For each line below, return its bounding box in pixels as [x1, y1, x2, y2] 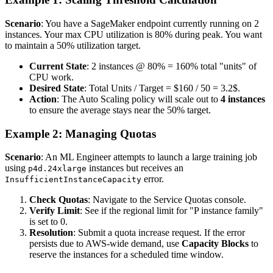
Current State [29, 61, 87, 71]
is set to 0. [29, 216, 68, 227]
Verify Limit [29, 205, 80, 216]
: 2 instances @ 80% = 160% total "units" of [87, 61, 257, 71]
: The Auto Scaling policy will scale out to [57, 94, 221, 104]
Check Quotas [29, 194, 88, 205]
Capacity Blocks [182, 238, 249, 249]
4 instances [221, 94, 265, 104]
